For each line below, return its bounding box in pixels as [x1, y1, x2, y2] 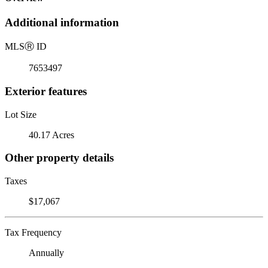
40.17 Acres [29, 129, 74, 140]
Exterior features [5, 84, 87, 98]
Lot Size [5, 109, 36, 120]
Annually [29, 247, 64, 258]
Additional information [5, 16, 119, 29]
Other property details [5, 151, 114, 165]
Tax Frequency [5, 227, 62, 237]
